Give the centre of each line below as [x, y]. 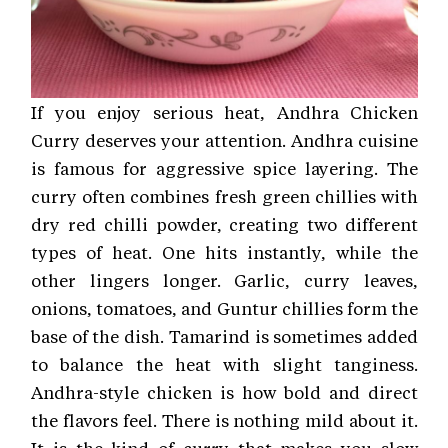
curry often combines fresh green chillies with [224, 196]
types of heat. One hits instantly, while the [224, 252]
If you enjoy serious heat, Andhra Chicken [224, 112]
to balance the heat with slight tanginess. [224, 364]
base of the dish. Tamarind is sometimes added [224, 336]
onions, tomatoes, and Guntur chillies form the [224, 308]
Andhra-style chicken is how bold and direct [224, 392]
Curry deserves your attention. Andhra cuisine [224, 140]
